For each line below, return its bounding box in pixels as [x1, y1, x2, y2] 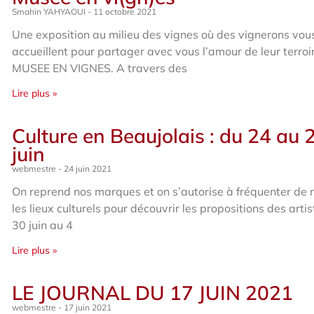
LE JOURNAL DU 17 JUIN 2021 [12, 280, 294, 305]
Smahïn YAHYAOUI [12, 6, 88, 17]
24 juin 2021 [62, 163, 112, 174]
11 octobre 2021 [91, 6, 157, 17]
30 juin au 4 [12, 218, 74, 232]
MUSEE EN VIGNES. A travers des [12, 61, 188, 75]
